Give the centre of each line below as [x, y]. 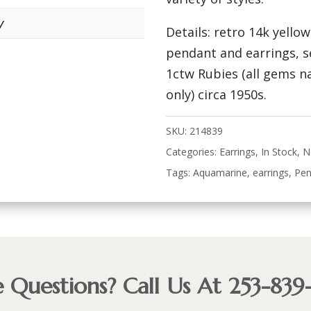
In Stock [279, 151]
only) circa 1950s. [217, 95]
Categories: [193, 151]
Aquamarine [220, 172]
